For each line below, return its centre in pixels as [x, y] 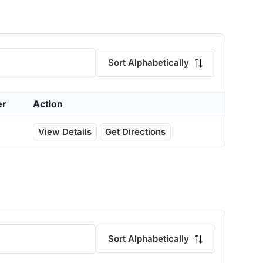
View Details [65, 132]
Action [48, 104]
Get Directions [135, 132]
